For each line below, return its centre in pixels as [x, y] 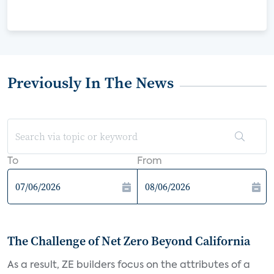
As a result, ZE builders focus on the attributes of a [129, 265]
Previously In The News [91, 83]
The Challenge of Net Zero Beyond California [129, 241]
